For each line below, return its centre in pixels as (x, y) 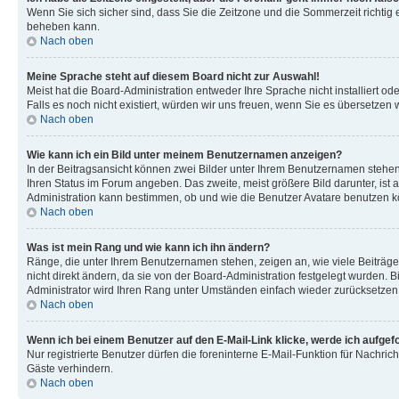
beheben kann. (63, 26)
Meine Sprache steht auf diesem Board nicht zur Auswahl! (173, 76)
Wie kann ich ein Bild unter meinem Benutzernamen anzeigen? (184, 155)
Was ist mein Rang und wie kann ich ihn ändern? (148, 247)
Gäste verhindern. (70, 368)
